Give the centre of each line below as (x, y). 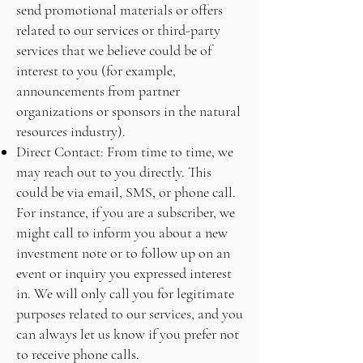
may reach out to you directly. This (114, 172)
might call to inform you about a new (122, 233)
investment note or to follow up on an (123, 253)
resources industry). (71, 131)
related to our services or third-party (118, 30)
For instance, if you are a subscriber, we (126, 212)
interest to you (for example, (96, 70)
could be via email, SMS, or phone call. (126, 192)
